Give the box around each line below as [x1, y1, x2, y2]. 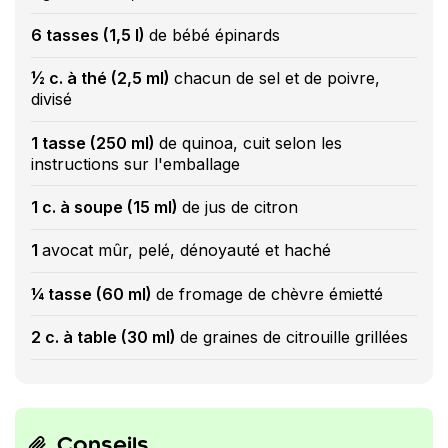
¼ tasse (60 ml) [31, 283, 156, 304]
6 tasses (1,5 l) [31, 25, 149, 46]
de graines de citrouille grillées [180, 327, 408, 348]
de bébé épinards [149, 25, 280, 46]
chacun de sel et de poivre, [174, 68, 380, 89]
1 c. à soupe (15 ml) [31, 197, 182, 218]
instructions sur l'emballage [31, 153, 240, 174]
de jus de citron [182, 197, 298, 218]
